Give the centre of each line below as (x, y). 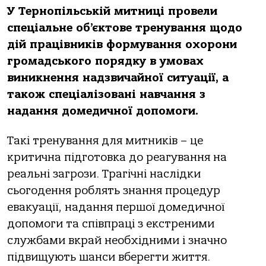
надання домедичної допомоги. (103, 111)
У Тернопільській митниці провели (112, 11)
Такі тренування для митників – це (105, 141)
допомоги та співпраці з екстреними (111, 224)
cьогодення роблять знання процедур (114, 191)
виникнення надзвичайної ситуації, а (118, 78)
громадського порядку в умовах (105, 61)
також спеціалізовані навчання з (106, 94)
